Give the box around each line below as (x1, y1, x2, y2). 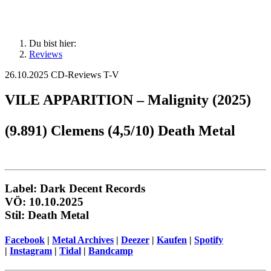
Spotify (194, 235, 223, 246)
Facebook (5, 235, 45, 246)
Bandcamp (88, 246, 133, 256)
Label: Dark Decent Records (5, 182, 145, 195)
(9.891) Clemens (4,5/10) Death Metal (5, 123, 235, 139)
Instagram (10, 246, 52, 256)
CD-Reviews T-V (51, 69, 119, 80)
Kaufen (157, 235, 187, 246)
